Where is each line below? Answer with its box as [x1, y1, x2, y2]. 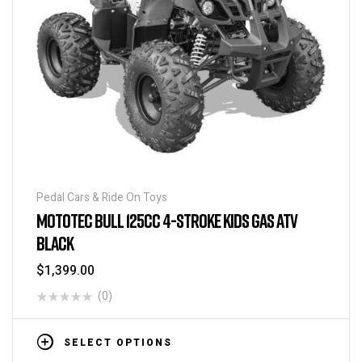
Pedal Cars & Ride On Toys [36, 188, 167, 206]
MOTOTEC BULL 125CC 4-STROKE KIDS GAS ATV [36, 208, 297, 232]
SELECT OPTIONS [64, 335, 172, 351]
